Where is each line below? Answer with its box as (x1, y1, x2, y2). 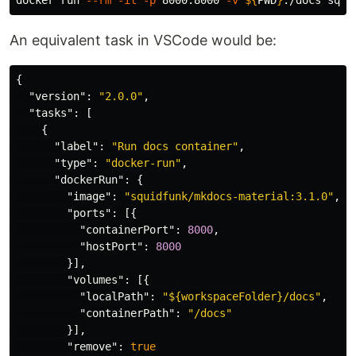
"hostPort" (79, 240, 143, 253)
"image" (67, 190, 111, 203)
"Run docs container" (111, 140, 238, 153)
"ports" (67, 207, 111, 219)
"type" (54, 157, 92, 169)
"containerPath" (79, 307, 175, 319)
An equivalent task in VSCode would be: (10, 32, 277, 48)
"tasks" (29, 106, 73, 119)
